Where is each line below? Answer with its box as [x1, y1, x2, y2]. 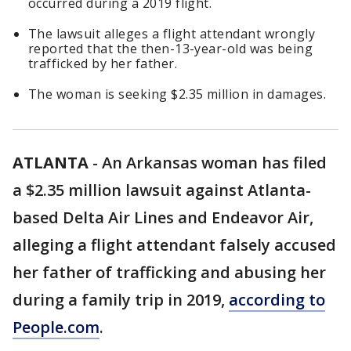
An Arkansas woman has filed [102, 152, 327, 174]
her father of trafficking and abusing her [13, 262, 326, 284]
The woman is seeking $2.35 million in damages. [28, 85, 327, 103]
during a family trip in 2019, [13, 289, 229, 311]
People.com [13, 317, 100, 338]
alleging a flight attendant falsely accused [13, 234, 336, 256]
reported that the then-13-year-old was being [28, 40, 313, 58]
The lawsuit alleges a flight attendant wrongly [28, 25, 316, 43]
